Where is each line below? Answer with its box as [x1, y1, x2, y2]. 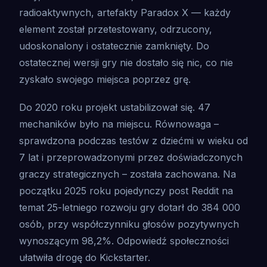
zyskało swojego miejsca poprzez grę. [19, 73, 191, 86]
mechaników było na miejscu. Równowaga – [19, 118, 219, 131]
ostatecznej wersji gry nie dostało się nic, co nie [19, 57, 233, 69]
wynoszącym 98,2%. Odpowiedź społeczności [19, 235, 229, 247]
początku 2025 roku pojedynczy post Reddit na [19, 185, 233, 197]
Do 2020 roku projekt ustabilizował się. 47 [19, 101, 210, 114]
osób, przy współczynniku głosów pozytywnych [19, 218, 239, 231]
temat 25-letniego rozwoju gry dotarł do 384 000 [19, 201, 240, 214]
